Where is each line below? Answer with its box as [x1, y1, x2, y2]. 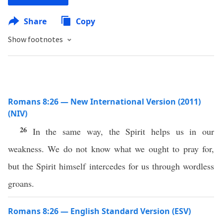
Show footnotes [8, 34, 64, 44]
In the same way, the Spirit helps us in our [32, 125, 215, 137]
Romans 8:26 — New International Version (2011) [8, 96, 201, 107]
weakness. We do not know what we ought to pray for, [8, 143, 214, 155]
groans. [8, 177, 34, 189]
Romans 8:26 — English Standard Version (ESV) [8, 206, 191, 217]
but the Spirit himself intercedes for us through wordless [8, 160, 214, 172]
